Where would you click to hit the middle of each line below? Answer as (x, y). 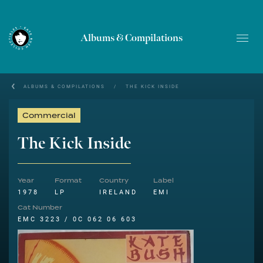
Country (114, 181)
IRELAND (118, 192)
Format (68, 181)
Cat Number (40, 208)
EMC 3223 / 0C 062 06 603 (77, 219)
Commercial (49, 116)
